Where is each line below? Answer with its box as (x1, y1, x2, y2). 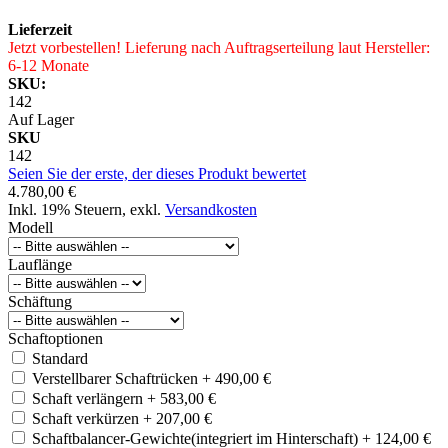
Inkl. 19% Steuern (8, 200, 122, 218)
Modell (8, 218, 53, 236)
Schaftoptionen (8, 329, 103, 347)
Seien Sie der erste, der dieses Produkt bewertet (8, 164, 306, 182)
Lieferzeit (8, 20, 72, 38)
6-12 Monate (8, 56, 89, 74)
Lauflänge (8, 255, 72, 273)
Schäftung (8, 292, 72, 310)
